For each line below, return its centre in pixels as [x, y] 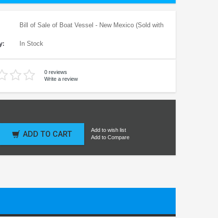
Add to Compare [110, 137]
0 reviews [56, 72]
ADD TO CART [47, 134]
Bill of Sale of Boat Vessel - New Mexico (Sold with [91, 25]
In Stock [30, 43]
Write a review [61, 79]
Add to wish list [109, 130]
